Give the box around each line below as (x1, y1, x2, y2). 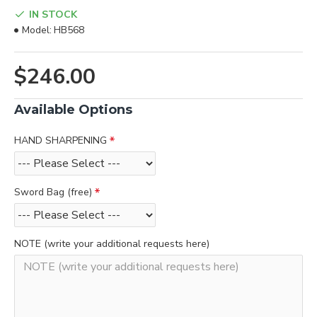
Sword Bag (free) (14, 185, 92, 199)
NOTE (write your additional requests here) (14, 237, 209, 250)
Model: (22, 23, 52, 37)
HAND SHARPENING (14, 134, 107, 147)
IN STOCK (29, 7, 77, 21)
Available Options (14, 102, 132, 117)
